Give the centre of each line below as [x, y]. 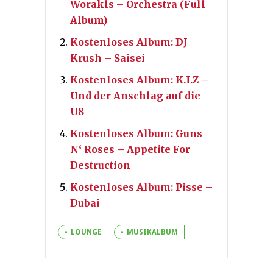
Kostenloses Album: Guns [136, 133]
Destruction [100, 165]
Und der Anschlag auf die [135, 95]
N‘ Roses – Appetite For [130, 149]
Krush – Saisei [108, 58]
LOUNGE [86, 232]
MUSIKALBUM [152, 232]
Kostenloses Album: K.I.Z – [139, 80]
